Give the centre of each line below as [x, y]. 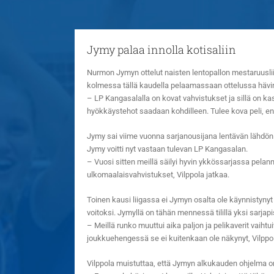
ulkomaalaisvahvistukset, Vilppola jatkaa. [158, 174]
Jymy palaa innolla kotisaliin [161, 50]
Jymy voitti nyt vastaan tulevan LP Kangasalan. [167, 149]
